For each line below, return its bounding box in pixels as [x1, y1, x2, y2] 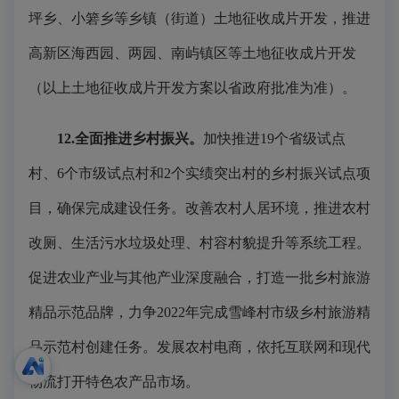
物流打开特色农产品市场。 [28, 374, 199, 389]
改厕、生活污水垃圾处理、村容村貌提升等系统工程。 [28, 235, 370, 250]
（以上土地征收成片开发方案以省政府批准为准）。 [28, 80, 356, 95]
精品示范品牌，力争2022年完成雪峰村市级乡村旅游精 [28, 305, 370, 320]
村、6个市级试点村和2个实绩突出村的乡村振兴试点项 [28, 166, 370, 181]
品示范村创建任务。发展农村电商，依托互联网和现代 [28, 339, 370, 354]
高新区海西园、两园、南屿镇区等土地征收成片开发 [28, 45, 356, 61]
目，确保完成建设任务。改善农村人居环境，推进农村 [28, 200, 370, 216]
